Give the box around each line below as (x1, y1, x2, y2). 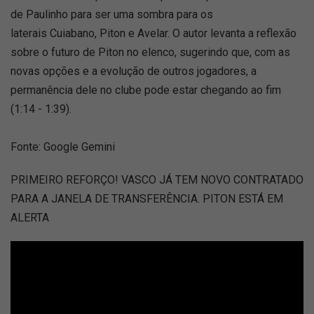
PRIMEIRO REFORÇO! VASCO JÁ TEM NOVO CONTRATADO (11, 173, 303, 186)
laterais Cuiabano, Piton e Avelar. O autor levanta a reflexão (11, 27, 296, 40)
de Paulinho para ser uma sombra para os (11, 8, 213, 21)
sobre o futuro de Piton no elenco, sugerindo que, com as (11, 46, 290, 59)
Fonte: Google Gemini (11, 140, 115, 153)
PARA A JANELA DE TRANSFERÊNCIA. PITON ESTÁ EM (11, 192, 283, 205)
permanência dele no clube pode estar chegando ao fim (11, 83, 281, 97)
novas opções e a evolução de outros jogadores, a (11, 64, 257, 78)
